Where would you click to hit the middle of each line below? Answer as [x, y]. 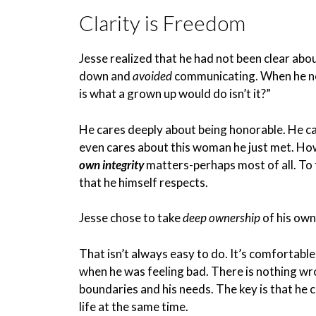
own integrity [111, 164]
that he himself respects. [144, 182]
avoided [152, 76]
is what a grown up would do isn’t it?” [175, 93]
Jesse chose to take [131, 218]
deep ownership [221, 218]
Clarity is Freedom [162, 23]
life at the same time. [134, 306]
